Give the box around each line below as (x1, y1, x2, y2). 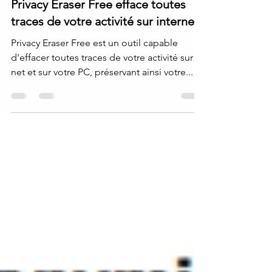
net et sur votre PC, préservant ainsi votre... (11, 86, 193, 97)
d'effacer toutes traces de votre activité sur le (11, 71, 203, 83)
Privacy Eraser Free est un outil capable (11, 56, 178, 68)
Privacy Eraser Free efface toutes (11, 16, 186, 31)
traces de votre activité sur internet (11, 33, 199, 48)
